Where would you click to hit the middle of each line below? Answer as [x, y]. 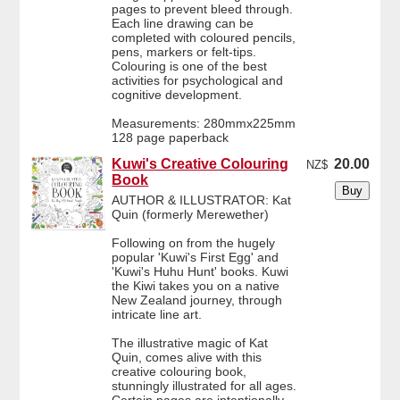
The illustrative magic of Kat [190, 343]
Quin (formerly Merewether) [191, 215]
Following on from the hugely [194, 243]
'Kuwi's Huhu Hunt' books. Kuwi [200, 272]
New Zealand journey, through [197, 300]
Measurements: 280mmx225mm [204, 124]
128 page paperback [171, 138]
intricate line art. [157, 315]
